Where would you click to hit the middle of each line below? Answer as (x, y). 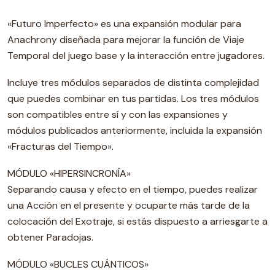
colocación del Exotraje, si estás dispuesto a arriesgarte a (137, 221)
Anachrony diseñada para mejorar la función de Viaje (126, 40)
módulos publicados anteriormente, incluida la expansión (135, 130)
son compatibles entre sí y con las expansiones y (118, 114)
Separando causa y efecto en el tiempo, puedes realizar (133, 189)
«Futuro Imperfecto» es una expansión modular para (124, 24)
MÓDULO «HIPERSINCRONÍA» (69, 173)
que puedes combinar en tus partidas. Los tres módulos (133, 99)
